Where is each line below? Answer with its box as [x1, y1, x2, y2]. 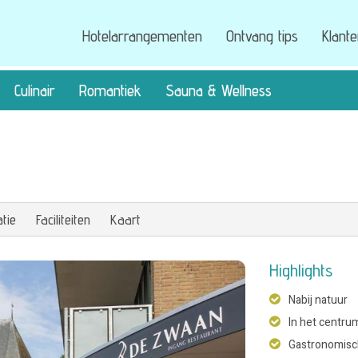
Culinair [14, 81, 55, 100]
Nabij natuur [288, 292, 348, 308]
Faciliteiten [36, 211, 90, 228]
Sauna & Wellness [165, 81, 272, 100]
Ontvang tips [225, 26, 298, 46]
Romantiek [79, 81, 141, 100]
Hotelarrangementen [82, 26, 202, 46]
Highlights [268, 260, 332, 280]
